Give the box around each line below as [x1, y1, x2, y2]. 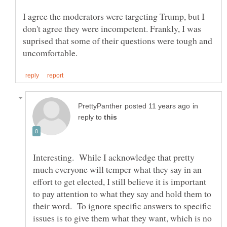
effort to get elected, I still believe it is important [33, 175, 206, 188]
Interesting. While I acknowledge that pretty [33, 151, 195, 164]
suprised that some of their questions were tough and [23, 34, 212, 47]
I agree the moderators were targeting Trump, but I [23, 10, 205, 23]
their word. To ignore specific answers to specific [33, 200, 211, 212]
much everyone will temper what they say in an [33, 163, 202, 176]
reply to [78, 113, 104, 122]
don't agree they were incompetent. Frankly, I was [23, 22, 201, 35]
